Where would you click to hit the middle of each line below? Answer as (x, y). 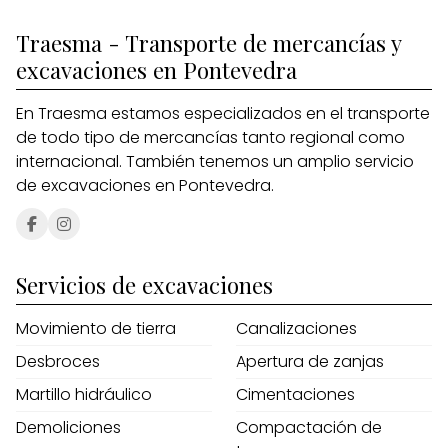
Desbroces (58, 362)
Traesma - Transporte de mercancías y (209, 42)
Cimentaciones (295, 395)
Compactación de (309, 428)
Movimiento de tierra (96, 329)
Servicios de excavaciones (144, 284)
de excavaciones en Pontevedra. (145, 186)
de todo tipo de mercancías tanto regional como (210, 138)
